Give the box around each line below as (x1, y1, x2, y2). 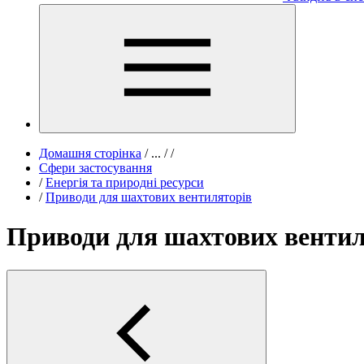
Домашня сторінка (39, 146, 141, 160)
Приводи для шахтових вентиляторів (45, 190, 252, 204)
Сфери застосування (39, 161, 152, 175)
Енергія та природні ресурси (45, 175, 204, 189)
